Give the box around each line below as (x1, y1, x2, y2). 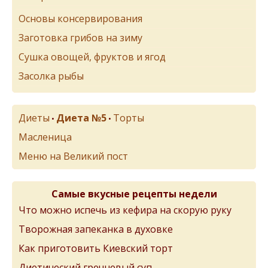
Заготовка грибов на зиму (19, 31, 142, 44)
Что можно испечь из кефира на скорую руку (19, 203, 232, 217)
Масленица (19, 130, 72, 144)
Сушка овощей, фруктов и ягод (19, 50, 166, 63)
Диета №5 (56, 111, 106, 124)
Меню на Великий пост (19, 150, 128, 163)
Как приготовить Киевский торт (19, 242, 173, 255)
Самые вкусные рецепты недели (51, 187, 217, 200)
